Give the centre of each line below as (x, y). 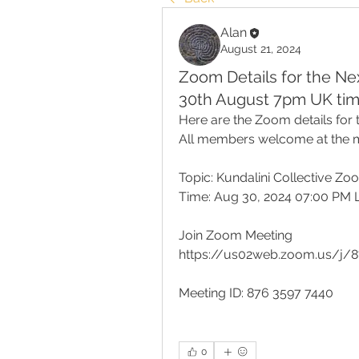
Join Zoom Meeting (236, 235)
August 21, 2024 (261, 49)
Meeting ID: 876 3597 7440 (256, 293)
